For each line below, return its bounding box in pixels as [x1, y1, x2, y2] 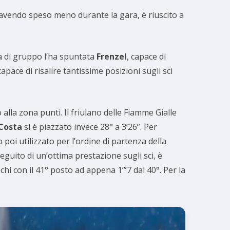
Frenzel [97, 51, 127, 63]
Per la [163, 164, 185, 176]
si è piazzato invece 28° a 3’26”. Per [22, 121, 157, 133]
